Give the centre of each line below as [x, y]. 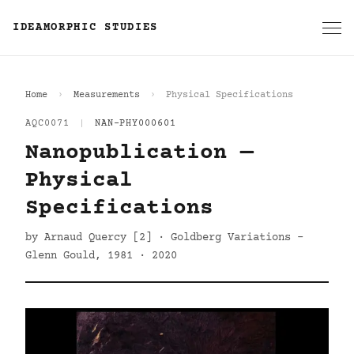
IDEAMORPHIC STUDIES [85, 28]
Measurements [107, 95]
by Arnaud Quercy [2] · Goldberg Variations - [164, 238]
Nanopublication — [139, 153]
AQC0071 [47, 124]
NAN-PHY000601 [136, 124]
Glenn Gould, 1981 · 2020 [101, 256]
